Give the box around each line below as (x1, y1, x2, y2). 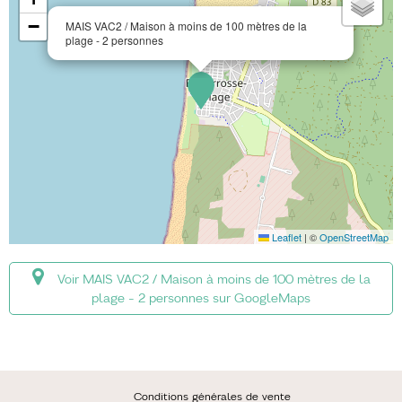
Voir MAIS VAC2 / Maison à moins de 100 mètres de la (57, 271, 371, 287)
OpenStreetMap (319, 230, 389, 244)
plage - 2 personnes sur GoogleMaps (92, 290, 310, 306)
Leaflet (269, 230, 301, 244)
